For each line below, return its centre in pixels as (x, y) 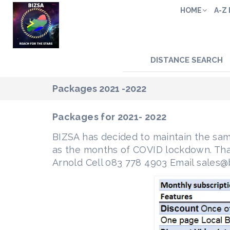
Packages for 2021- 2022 (110, 117)
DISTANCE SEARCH (186, 60)
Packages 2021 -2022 (99, 89)
